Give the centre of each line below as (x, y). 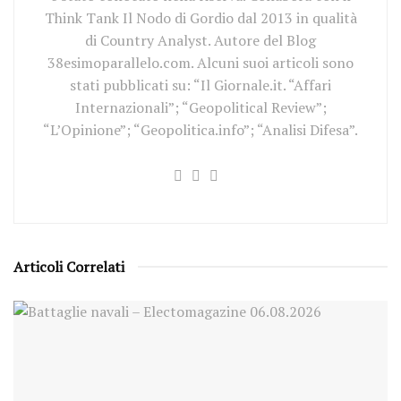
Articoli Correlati (69, 267)
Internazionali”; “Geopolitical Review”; (200, 107)
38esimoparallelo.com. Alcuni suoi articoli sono (200, 63)
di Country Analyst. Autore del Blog (200, 40)
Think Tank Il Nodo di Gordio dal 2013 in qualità (200, 18)
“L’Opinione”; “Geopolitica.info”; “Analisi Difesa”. (200, 130)
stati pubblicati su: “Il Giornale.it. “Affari (200, 85)
